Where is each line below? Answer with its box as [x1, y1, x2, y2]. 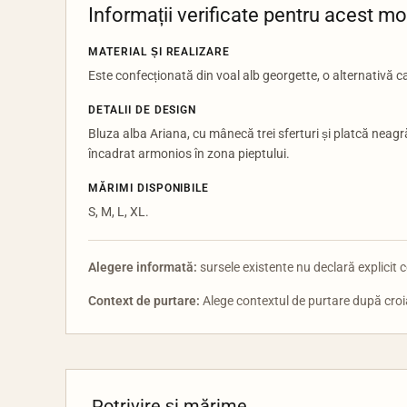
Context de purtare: [88, 293, 200, 308]
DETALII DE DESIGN [88, 104, 197, 116]
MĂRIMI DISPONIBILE [88, 182, 210, 194]
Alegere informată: [88, 260, 197, 274]
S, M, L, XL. [88, 204, 149, 219]
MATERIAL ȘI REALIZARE [88, 45, 231, 58]
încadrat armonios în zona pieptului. [88, 146, 290, 161]
